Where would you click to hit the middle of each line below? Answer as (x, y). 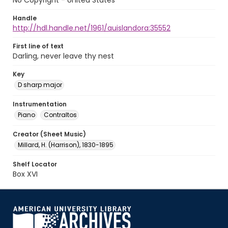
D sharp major (40, 85)
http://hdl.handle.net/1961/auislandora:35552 (92, 28)
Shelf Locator (35, 164)
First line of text (38, 46)
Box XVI (25, 174)
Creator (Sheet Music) (49, 134)
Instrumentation (40, 104)
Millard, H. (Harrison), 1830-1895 (66, 145)
